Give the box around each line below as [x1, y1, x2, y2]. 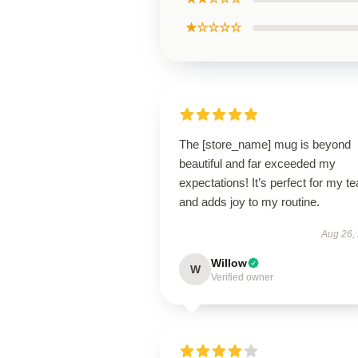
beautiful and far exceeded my [179, 157, 336, 170]
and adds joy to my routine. [179, 195, 320, 209]
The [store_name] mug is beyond [179, 137, 351, 151]
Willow [211, 257, 247, 269]
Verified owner [211, 272, 273, 283]
